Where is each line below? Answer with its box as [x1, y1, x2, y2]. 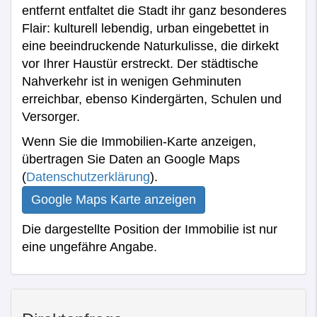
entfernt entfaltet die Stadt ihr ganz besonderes [22, 3, 287, 18]
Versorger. [22, 109, 80, 124]
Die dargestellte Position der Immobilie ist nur [22, 221, 277, 236]
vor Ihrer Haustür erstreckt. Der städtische [22, 56, 258, 71]
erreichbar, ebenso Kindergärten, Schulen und [22, 91, 282, 106]
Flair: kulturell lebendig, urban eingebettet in [22, 21, 269, 35]
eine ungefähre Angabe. [22, 239, 157, 254]
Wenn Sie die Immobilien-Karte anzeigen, [22, 134, 256, 149]
